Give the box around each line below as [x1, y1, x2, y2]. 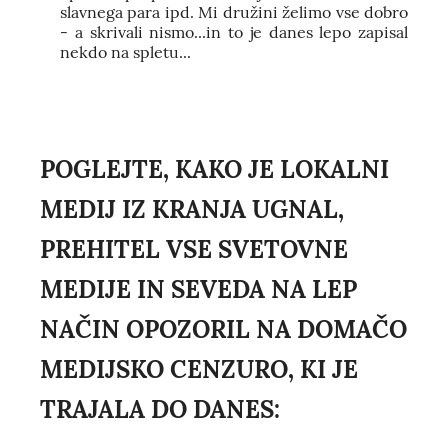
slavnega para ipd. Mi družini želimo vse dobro [60, 2, 408, 23]
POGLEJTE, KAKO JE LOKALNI [40, 154, 389, 186]
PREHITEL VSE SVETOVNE [40, 234, 348, 266]
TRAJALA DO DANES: [40, 394, 280, 426]
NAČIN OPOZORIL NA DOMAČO [40, 314, 407, 346]
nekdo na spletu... [60, 42, 191, 63]
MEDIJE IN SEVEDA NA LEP [40, 274, 357, 306]
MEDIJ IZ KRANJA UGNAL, [40, 194, 344, 226]
